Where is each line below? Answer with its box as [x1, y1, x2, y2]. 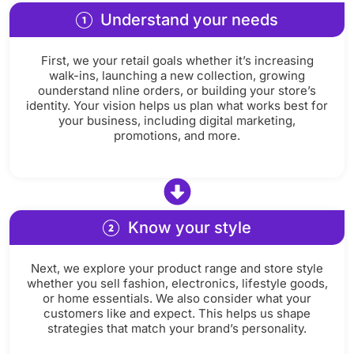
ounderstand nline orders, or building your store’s [38, 83, 316, 99]
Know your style [127, 218, 251, 238]
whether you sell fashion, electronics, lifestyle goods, [26, 276, 328, 292]
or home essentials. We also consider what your [43, 291, 311, 307]
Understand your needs [100, 10, 279, 30]
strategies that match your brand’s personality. [47, 321, 307, 337]
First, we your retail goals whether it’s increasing [40, 53, 314, 69]
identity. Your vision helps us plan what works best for [26, 98, 328, 114]
